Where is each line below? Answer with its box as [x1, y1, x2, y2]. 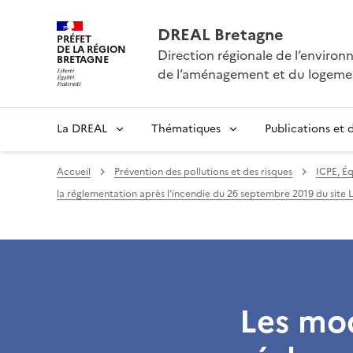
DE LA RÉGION [57, 42, 126, 58]
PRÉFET [57, 32, 92, 47]
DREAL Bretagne [157, 23, 284, 46]
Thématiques [151, 121, 221, 137]
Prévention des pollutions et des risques [114, 165, 292, 179]
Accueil [57, 165, 91, 179]
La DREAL [57, 121, 107, 137]
